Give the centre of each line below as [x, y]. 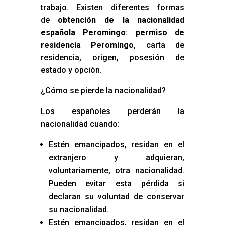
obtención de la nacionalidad [121, 20]
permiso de [160, 33]
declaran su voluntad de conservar [117, 197]
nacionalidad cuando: [80, 124]
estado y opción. [71, 70]
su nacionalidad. [79, 210]
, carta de [159, 45]
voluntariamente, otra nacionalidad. [117, 171]
